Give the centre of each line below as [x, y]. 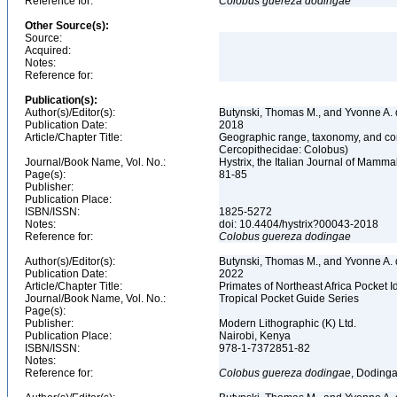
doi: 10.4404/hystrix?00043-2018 [300, 224]
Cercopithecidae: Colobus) [285, 150]
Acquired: [48, 51]
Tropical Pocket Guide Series [290, 299]
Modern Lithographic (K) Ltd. [289, 323]
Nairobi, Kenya [256, 336]
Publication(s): [61, 100]
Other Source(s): [67, 26]
